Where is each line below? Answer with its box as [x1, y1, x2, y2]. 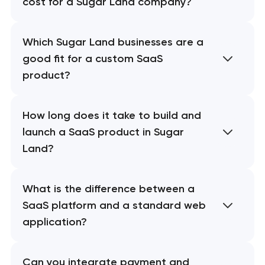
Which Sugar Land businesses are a [22, 35, 203, 49]
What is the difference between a [22, 182, 195, 195]
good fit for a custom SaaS [22, 51, 163, 65]
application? [22, 215, 87, 228]
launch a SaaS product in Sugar [22, 125, 184, 138]
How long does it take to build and [22, 108, 201, 122]
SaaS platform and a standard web [22, 198, 206, 212]
